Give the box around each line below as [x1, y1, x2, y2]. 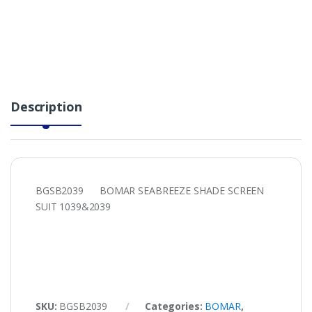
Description [10, 97, 82, 115]
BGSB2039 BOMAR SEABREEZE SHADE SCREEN [36, 183, 265, 197]
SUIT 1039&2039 [36, 199, 111, 213]
